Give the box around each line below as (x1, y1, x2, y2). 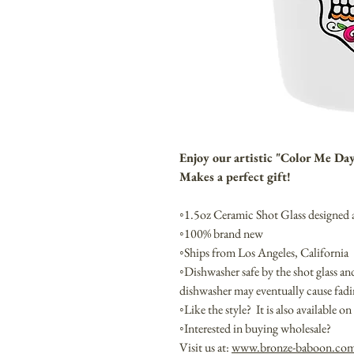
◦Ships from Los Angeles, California (179, 244, 348, 262)
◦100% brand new (179, 225, 265, 243)
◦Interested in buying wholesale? (179, 320, 333, 337)
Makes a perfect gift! (179, 168, 291, 186)
